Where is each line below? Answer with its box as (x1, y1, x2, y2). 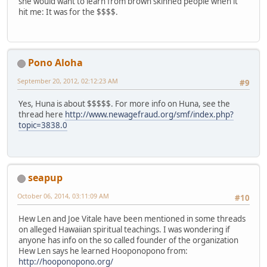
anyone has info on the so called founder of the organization (18, 234, 238, 246)
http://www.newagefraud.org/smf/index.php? (65, 108, 234, 120)
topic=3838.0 (18, 119, 67, 131)
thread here (18, 108, 65, 120)
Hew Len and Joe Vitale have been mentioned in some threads (18, 213, 246, 224)
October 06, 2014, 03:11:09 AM (17, 191, 109, 201)
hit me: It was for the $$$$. (18, 7, 118, 18)
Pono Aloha (28, 56, 83, 70)
